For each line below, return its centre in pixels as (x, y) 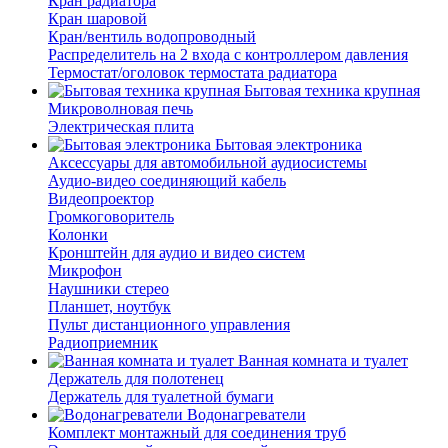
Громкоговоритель (111, 217)
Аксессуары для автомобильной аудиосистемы (207, 163)
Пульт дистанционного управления (169, 325)
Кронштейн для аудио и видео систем (176, 253)
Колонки (78, 235)
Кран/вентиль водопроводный (152, 37)
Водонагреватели (246, 415)
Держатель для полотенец (136, 379)
